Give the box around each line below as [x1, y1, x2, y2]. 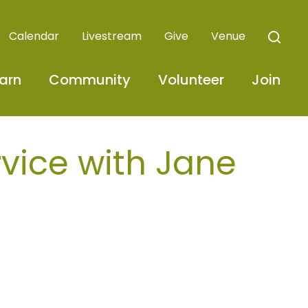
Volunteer [157, 70, 224, 89]
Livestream [81, 28, 142, 44]
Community [48, 70, 131, 89]
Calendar [8, 28, 59, 44]
